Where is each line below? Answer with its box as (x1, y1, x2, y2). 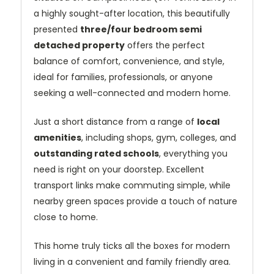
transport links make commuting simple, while (34, 179, 231, 192)
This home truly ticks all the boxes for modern (34, 240, 230, 253)
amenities (34, 131, 81, 144)
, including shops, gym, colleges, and (81, 131, 236, 144)
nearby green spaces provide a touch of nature (34, 195, 237, 208)
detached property (34, 39, 125, 52)
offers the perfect (125, 39, 205, 52)
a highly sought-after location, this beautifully (34, 7, 230, 20)
